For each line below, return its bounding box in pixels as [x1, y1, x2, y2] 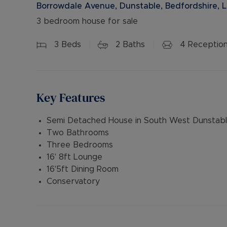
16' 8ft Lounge [47, 153, 102, 161]
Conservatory [47, 177, 100, 185]
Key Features [36, 89, 105, 106]
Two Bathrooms [47, 129, 109, 137]
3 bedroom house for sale [36, 17, 138, 25]
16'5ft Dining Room [47, 165, 119, 173]
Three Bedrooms [47, 141, 113, 149]
